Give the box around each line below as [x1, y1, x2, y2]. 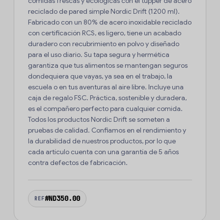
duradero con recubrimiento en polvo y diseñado [28, 39, 179, 49]
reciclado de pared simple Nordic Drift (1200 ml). [28, 7, 180, 16]
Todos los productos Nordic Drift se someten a [28, 115, 170, 124]
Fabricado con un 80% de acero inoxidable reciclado [28, 18, 192, 27]
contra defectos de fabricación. [28, 158, 128, 167]
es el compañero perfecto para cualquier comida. [28, 104, 183, 113]
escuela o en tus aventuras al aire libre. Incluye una [28, 82, 184, 92]
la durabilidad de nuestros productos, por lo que [28, 137, 176, 146]
